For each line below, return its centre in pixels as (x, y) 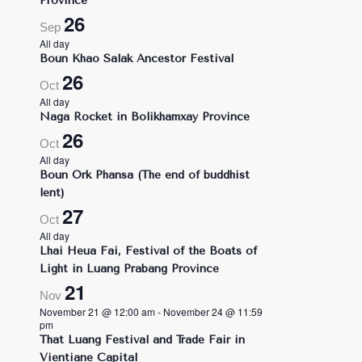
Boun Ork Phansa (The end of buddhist (144, 175)
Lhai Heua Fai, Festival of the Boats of (148, 251)
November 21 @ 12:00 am (97, 311)
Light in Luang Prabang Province (129, 269)
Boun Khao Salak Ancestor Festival (136, 59)
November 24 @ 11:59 (213, 311)
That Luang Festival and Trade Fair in (142, 340)
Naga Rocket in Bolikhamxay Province (144, 117)
